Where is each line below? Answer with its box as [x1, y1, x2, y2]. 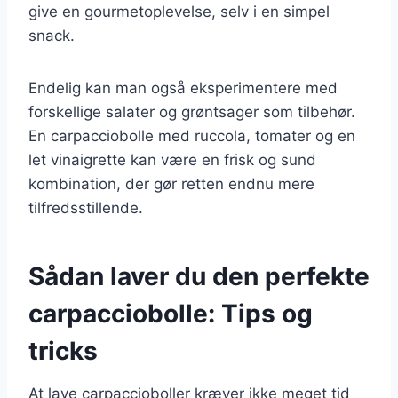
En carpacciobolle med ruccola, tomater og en [28, 126, 355, 145]
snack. [28, 26, 75, 44]
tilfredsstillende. [28, 198, 143, 217]
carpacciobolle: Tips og [28, 298, 313, 329]
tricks [28, 335, 98, 366]
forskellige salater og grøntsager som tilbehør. [28, 102, 355, 121]
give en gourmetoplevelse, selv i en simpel [28, 2, 330, 20]
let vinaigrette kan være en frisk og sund [28, 150, 316, 169]
